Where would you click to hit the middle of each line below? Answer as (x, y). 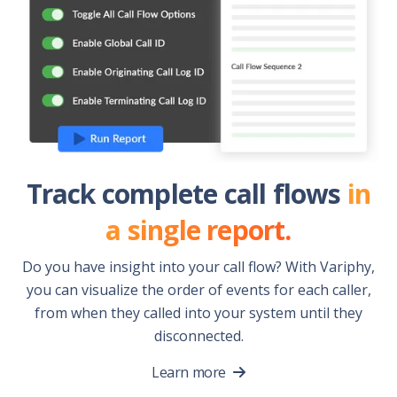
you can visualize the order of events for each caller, (198, 290)
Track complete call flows (187, 194)
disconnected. (198, 336)
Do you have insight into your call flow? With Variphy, (198, 267)
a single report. (198, 230)
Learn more (189, 373)
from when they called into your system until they (198, 313)
